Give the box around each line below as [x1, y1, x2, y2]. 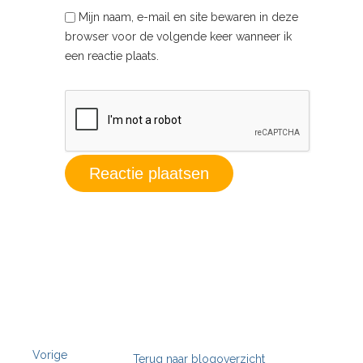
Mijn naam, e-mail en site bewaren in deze [79, 10, 298, 23]
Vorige [32, 348, 67, 361]
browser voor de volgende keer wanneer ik [65, 29, 292, 43]
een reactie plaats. [65, 49, 159, 62]
